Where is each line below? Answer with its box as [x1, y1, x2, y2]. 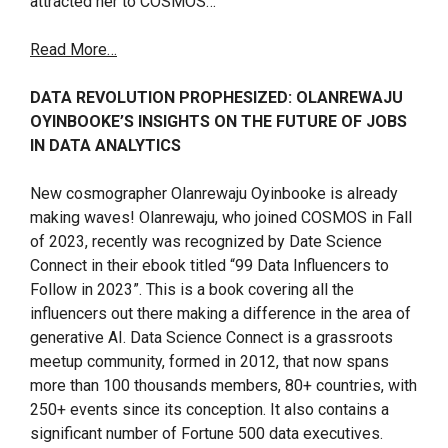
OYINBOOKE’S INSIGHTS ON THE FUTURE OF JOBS [30, 112, 407, 131]
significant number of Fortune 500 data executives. [30, 424, 383, 443]
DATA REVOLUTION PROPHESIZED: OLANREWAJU [30, 88, 403, 107]
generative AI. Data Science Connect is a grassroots [30, 328, 393, 347]
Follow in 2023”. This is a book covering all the [30, 280, 354, 299]
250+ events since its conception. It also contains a [30, 400, 389, 419]
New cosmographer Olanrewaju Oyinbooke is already [30, 184, 398, 203]
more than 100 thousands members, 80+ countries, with [30, 376, 417, 395]
